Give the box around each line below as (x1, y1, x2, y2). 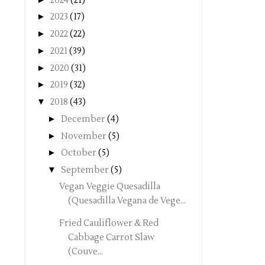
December (61, 113, 105, 125)
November (61, 130, 106, 142)
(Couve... (67, 245, 103, 257)
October (61, 147, 96, 159)
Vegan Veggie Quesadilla (59, 180, 160, 192)
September (61, 164, 109, 176)
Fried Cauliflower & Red (59, 217, 159, 229)
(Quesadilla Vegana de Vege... (67, 195, 186, 206)
